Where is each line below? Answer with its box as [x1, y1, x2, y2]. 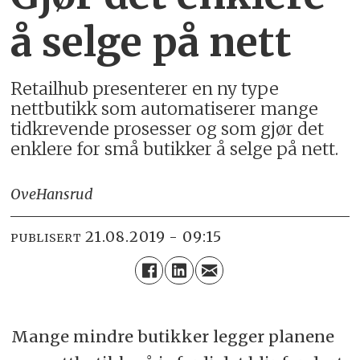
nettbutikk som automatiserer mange [10, 98, 319, 121]
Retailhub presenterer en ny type [10, 78, 280, 100]
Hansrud [36, 185, 93, 204]
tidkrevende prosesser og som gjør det [10, 118, 325, 141]
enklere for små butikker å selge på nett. [10, 138, 339, 161]
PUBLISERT [10, 230, 82, 245]
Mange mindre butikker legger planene [10, 326, 334, 347]
